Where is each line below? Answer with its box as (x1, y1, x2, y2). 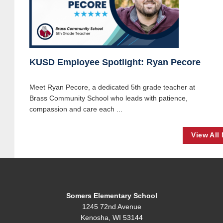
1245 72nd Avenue (82, 203, 141, 211)
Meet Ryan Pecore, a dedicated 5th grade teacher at (29, 83, 195, 91)
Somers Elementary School (66, 192, 157, 200)
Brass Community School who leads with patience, (29, 94, 188, 102)
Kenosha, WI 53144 (80, 214, 143, 222)
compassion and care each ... (29, 105, 122, 113)
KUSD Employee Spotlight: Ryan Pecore (29, 57, 201, 67)
